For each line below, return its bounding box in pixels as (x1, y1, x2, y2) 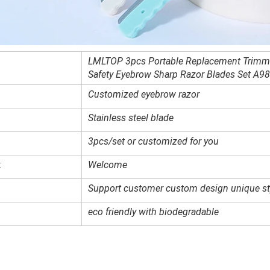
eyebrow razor (141, 89, 199, 100)
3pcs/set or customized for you (88, 136, 219, 147)
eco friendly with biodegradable (88, 206, 219, 218)
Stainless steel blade (88, 112, 174, 124)
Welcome (88, 159, 127, 171)
